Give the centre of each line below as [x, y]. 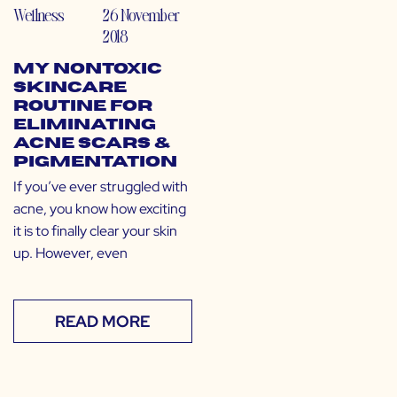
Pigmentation [95, 163]
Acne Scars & [92, 144]
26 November [141, 15]
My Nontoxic [88, 70]
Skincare [70, 88]
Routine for [83, 107]
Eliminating [85, 125]
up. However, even [70, 253]
